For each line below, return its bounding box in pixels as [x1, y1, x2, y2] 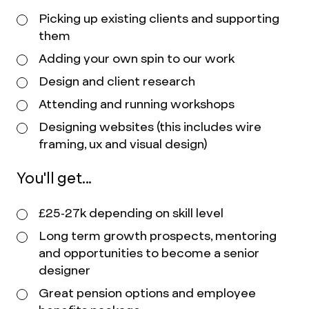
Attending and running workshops [39, 96, 235, 112]
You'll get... [17, 168, 92, 188]
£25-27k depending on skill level [39, 205, 223, 221]
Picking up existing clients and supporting [39, 10, 279, 26]
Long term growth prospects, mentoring [39, 228, 277, 243]
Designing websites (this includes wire [39, 119, 261, 134]
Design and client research [39, 73, 195, 89]
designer [39, 262, 90, 278]
